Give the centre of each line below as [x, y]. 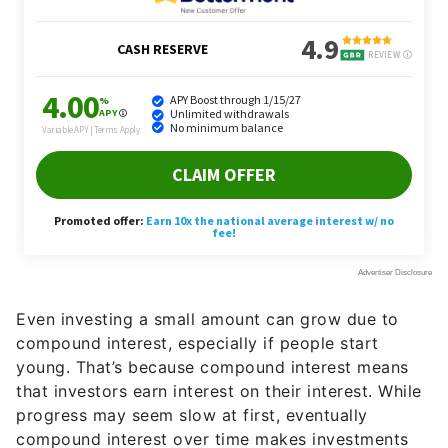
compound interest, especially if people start [197, 343]
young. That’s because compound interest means [212, 367]
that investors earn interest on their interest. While [219, 391]
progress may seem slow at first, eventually [192, 415]
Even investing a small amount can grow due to [207, 319]
